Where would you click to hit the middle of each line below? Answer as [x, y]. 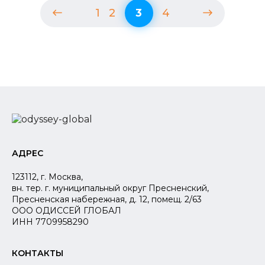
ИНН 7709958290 [50, 222]
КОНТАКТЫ [38, 253]
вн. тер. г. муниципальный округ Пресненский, [110, 188]
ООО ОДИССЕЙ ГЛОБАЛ [67, 210]
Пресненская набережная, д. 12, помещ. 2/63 [107, 199]
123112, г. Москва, [47, 177]
